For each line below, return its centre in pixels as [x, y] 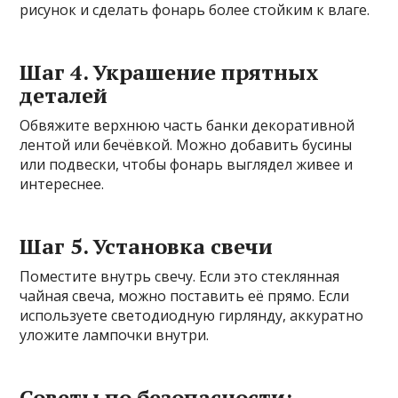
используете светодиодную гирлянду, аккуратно [192, 315]
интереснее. [62, 183]
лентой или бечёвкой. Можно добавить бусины [186, 144]
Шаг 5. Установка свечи [147, 246]
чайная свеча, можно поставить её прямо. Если [185, 295]
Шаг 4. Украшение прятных [170, 72]
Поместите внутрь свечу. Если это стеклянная [180, 276]
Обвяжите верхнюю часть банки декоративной [187, 125]
